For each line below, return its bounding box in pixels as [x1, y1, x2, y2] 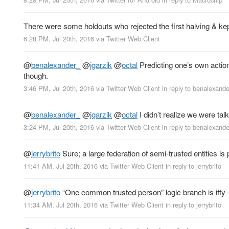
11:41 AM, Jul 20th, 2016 [24, 161, 98, 171]
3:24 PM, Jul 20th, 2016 [24, 122, 94, 132]
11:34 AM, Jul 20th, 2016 [24, 200, 98, 210]
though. [24, 70, 48, 81]
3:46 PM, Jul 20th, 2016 [24, 83, 94, 93]
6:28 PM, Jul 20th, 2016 [24, 33, 94, 43]
